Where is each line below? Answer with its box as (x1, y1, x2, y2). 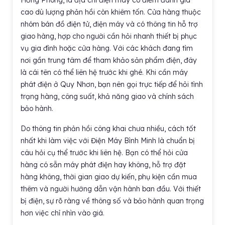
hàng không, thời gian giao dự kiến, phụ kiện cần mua (21, 172, 197, 181)
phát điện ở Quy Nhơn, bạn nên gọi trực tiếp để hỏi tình (21, 80, 203, 89)
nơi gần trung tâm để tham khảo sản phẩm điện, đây (21, 56, 197, 65)
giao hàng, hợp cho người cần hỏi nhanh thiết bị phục (21, 32, 197, 41)
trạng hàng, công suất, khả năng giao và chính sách (21, 92, 194, 101)
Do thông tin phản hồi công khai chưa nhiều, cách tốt (21, 124, 196, 133)
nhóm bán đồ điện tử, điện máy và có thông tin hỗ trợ (21, 20, 198, 29)
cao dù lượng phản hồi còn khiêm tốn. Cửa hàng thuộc (21, 8, 201, 17)
